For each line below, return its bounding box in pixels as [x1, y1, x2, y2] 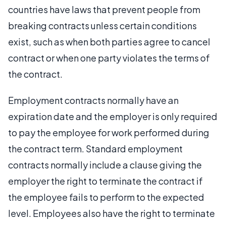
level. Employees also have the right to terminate [8, 207, 215, 219]
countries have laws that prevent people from [8, 3, 200, 15]
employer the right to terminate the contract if [8, 175, 203, 187]
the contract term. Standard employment [8, 142, 183, 154]
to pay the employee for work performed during [8, 126, 209, 138]
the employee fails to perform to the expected [8, 191, 204, 203]
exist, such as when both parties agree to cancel [8, 35, 210, 47]
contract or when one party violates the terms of [8, 51, 210, 64]
